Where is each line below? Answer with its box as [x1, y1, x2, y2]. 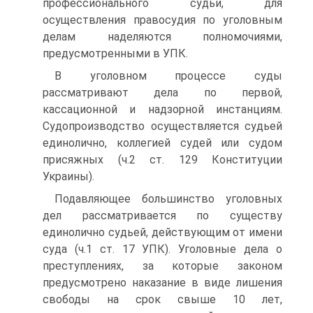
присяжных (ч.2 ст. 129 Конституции [43, 153, 282, 166]
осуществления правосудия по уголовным [43, 13, 282, 27]
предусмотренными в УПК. [43, 47, 188, 60]
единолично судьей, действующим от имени [43, 226, 282, 239]
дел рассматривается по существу [43, 209, 282, 222]
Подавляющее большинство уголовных [54, 192, 282, 205]
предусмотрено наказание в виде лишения [43, 276, 282, 289]
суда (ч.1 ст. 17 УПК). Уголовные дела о [43, 242, 282, 256]
